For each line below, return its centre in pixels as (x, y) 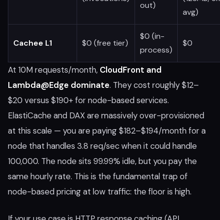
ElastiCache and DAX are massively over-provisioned (106, 115)
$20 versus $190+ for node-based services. (88, 100)
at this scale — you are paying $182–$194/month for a (107, 131)
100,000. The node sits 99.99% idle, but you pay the (102, 161)
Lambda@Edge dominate (59, 85)
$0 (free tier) (105, 43)
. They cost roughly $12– (154, 85)
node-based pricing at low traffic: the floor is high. (100, 192)
